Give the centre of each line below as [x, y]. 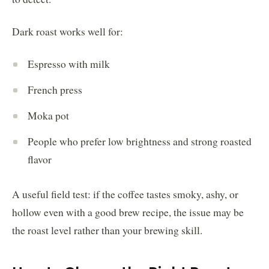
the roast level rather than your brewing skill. [107, 230]
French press [55, 89]
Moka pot [48, 115]
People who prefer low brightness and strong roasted [140, 141]
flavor [40, 159]
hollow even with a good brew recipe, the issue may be [128, 212]
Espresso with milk [69, 64]
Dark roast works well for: [68, 31]
